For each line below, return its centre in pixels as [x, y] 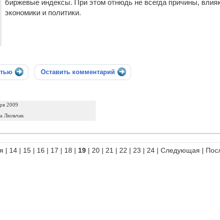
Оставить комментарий [78, 72]
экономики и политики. [43, 13]
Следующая [180, 150]
